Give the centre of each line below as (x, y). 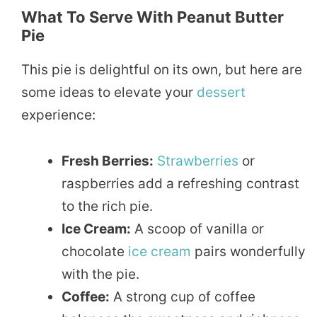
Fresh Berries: (108, 161)
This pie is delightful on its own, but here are (162, 70)
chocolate (95, 251)
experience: (58, 115)
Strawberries (198, 161)
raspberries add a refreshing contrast (180, 183)
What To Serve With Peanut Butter (152, 17)
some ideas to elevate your (109, 93)
